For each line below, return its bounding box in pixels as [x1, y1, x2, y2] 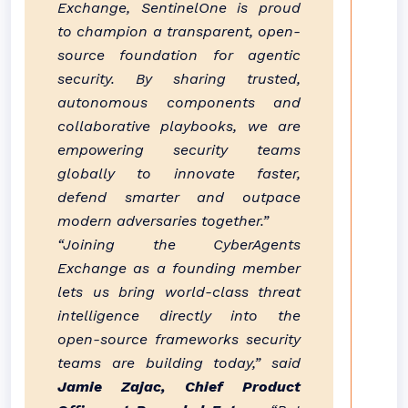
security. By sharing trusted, [57, 70, 301, 87]
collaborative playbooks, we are [57, 117, 301, 135]
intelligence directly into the [57, 307, 301, 324]
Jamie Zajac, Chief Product [57, 378, 301, 395]
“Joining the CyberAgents [57, 236, 301, 253]
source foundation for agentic [57, 46, 301, 64]
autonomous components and [57, 94, 301, 111]
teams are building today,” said [57, 354, 301, 372]
